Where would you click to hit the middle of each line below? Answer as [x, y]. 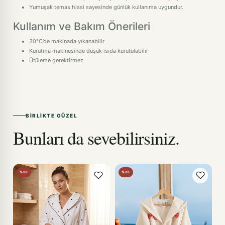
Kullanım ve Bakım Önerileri [82, 26]
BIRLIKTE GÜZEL [51, 115]
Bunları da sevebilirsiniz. [96, 137]
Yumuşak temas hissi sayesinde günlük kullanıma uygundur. [106, 7]
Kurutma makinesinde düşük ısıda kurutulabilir [89, 51]
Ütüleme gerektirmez [56, 60]
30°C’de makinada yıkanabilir [67, 41]
